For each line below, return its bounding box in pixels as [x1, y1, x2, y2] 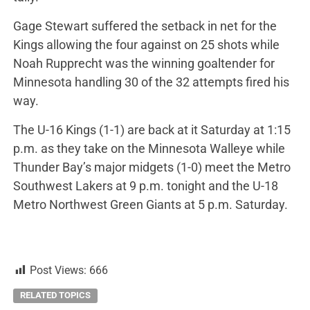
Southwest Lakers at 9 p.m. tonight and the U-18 [12, 178, 278, 193]
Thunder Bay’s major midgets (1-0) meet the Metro [12, 159, 291, 174]
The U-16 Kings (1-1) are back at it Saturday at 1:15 [12, 122, 291, 137]
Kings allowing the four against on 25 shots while [12, 37, 280, 52]
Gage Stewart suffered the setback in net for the [12, 18, 277, 33]
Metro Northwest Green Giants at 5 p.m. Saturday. [12, 197, 288, 212]
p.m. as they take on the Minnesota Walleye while [12, 140, 285, 156]
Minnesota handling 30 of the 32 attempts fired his [12, 74, 289, 89]
